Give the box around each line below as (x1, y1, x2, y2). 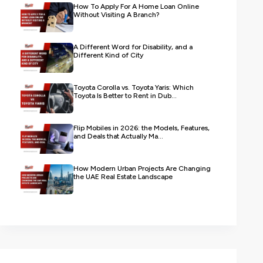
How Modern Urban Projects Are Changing (73, 164, 211, 173)
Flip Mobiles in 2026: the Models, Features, (73, 123, 210, 132)
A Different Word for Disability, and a (73, 42, 193, 51)
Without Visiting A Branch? (73, 10, 160, 19)
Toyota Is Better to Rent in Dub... (73, 91, 177, 100)
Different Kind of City (73, 50, 143, 59)
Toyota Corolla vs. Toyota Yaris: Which (73, 83, 194, 92)
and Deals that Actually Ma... (73, 131, 163, 140)
